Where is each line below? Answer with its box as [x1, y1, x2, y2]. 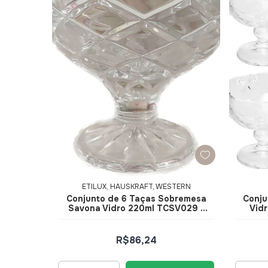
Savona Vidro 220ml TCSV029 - [68, 202, 205, 214]
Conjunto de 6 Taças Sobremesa [66, 193, 206, 204]
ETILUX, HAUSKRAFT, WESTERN [81, 181, 191, 191]
